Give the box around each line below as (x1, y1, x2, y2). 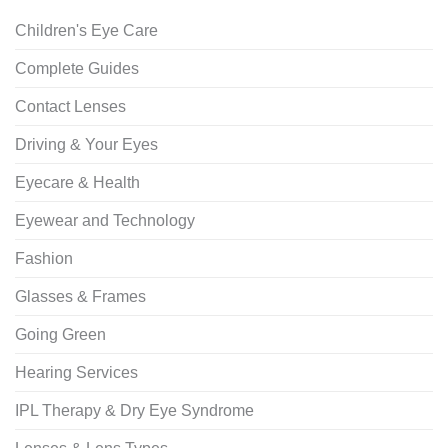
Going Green (15, 326, 106, 344)
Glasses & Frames (15, 288, 146, 306)
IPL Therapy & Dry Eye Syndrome (15, 402, 254, 420)
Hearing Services (15, 364, 138, 382)
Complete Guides (15, 60, 139, 78)
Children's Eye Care (15, 22, 158, 40)
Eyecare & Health (15, 174, 140, 192)
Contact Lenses (15, 98, 126, 116)
